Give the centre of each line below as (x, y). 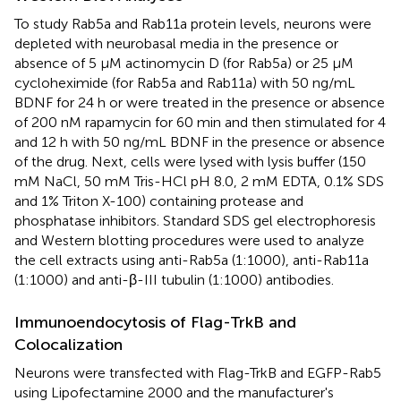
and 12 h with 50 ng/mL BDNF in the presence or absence (200, 141)
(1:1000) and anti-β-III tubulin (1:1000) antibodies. (174, 279)
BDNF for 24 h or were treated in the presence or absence (200, 102)
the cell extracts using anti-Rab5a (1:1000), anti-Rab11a (192, 260)
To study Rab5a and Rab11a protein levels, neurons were (193, 23)
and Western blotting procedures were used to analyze (189, 240)
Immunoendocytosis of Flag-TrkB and (155, 322)
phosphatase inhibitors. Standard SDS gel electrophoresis (195, 220)
